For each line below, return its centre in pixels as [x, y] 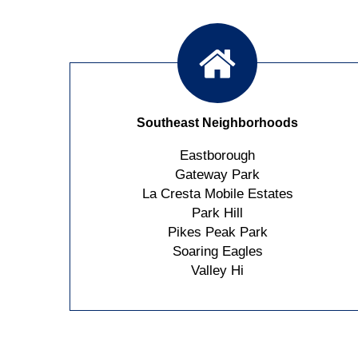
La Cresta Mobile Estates [217, 193]
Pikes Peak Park [217, 232]
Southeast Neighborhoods [217, 122]
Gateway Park [217, 174]
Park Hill [217, 213]
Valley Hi [217, 270]
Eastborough [217, 155]
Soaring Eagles [217, 251]
